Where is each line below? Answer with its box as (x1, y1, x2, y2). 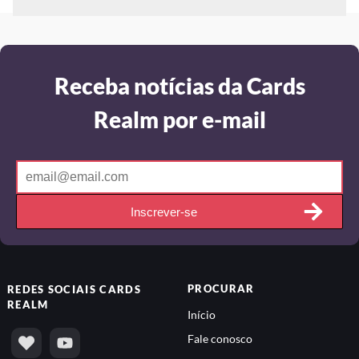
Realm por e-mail (93, 106, 266, 133)
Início (188, 308, 216, 322)
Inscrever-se (130, 204, 197, 219)
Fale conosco (188, 332, 252, 346)
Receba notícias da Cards (54, 72, 305, 99)
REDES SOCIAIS (7, 283, 100, 296)
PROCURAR (188, 282, 255, 295)
